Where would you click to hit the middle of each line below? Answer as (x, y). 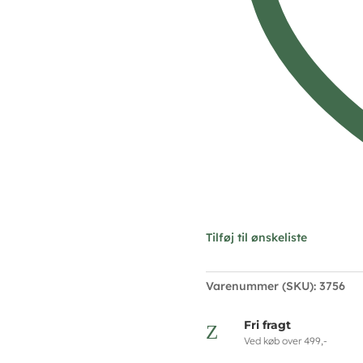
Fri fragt (267, 325)
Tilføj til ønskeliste (256, 238)
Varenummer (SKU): (262, 286)
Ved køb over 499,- (285, 341)
